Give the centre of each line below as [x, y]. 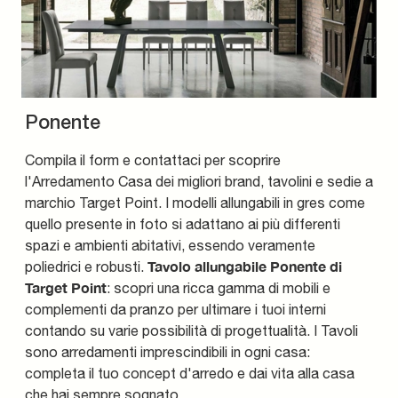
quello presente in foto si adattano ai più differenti [183, 223]
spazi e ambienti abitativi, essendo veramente [170, 245]
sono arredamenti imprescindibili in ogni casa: [167, 351]
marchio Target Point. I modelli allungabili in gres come [195, 202]
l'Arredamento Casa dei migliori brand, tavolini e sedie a [199, 181]
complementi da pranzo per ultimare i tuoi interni [175, 309]
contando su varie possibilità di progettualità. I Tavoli [191, 330]
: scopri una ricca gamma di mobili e [219, 287]
